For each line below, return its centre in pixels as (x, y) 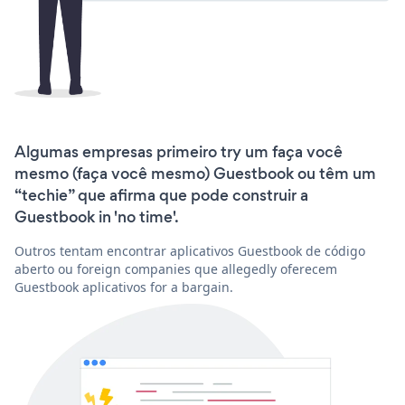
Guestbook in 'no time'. (97, 217)
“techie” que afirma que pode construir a (161, 195)
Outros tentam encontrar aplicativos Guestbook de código (190, 250)
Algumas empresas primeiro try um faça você (179, 151)
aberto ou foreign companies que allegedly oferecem (176, 268)
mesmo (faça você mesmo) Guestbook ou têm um (195, 173)
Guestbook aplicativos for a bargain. (124, 287)
